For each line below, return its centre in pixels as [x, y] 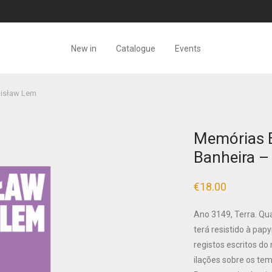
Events [188, 48]
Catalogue [136, 48]
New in [84, 48]
